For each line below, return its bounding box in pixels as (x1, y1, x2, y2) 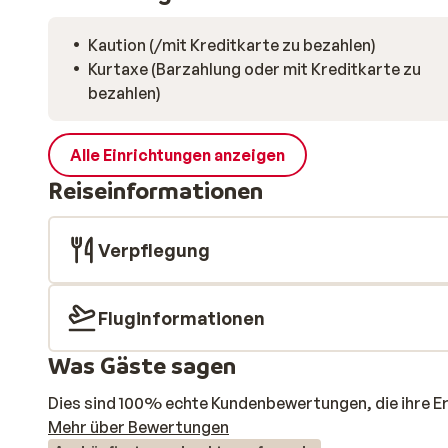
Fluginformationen (98, 307, 265, 329)
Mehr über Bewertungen (48, 417, 229, 437)
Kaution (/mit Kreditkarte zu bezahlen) (88, 35, 376, 55)
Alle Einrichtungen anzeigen (70, 145, 285, 165)
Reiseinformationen (48, 176, 263, 205)
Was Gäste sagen (48, 351, 236, 380)
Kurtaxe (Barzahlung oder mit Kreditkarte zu (88, 59, 421, 79)
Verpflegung (98, 239, 210, 261)
